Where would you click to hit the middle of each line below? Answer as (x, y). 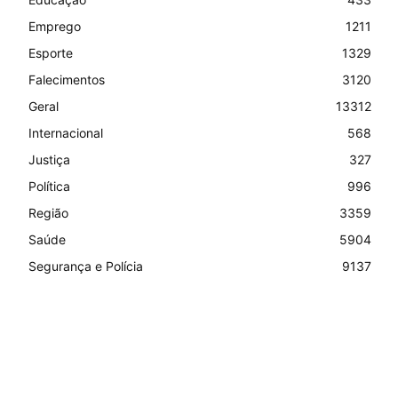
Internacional (66, 133)
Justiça (49, 159)
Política (49, 186)
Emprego (55, 26)
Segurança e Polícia (86, 266)
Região (48, 213)
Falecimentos (67, 80)
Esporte (51, 53)
